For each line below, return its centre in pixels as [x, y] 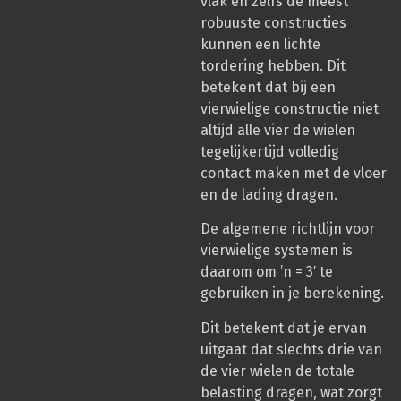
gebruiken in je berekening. [292, 294]
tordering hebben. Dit [273, 65]
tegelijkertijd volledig [270, 151]
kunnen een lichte [260, 44]
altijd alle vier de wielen [278, 130]
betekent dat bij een [268, 87]
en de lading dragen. [269, 194]
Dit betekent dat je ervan [284, 328]
